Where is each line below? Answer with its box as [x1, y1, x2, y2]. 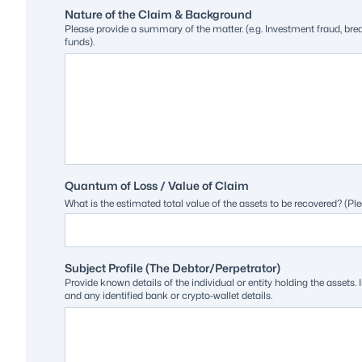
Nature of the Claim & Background [65, 6, 252, 21]
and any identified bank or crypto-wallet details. [65, 288, 272, 301]
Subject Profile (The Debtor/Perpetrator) [65, 260, 280, 275]
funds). [65, 35, 95, 48]
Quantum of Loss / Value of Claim [65, 178, 249, 192]
